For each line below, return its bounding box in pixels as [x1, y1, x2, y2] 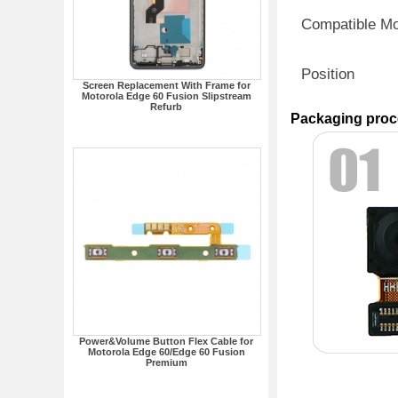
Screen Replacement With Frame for [82, 80, 251, 91]
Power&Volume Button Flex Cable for [79, 336, 253, 346]
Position [301, 66, 354, 83]
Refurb [150, 101, 182, 112]
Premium [145, 357, 187, 368]
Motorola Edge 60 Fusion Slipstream [81, 91, 251, 101]
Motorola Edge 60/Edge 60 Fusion [87, 346, 245, 357]
